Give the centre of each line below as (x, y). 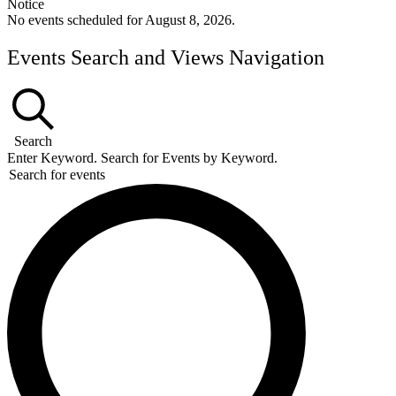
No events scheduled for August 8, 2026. (121, 20)
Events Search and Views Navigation (166, 58)
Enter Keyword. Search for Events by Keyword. (142, 158)
